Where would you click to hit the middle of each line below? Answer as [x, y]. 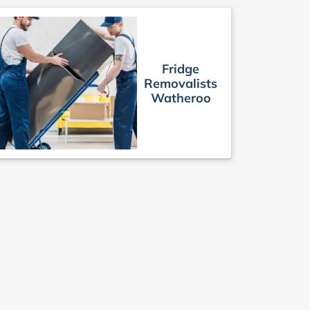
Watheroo [181, 98]
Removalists [181, 83]
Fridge [181, 69]
